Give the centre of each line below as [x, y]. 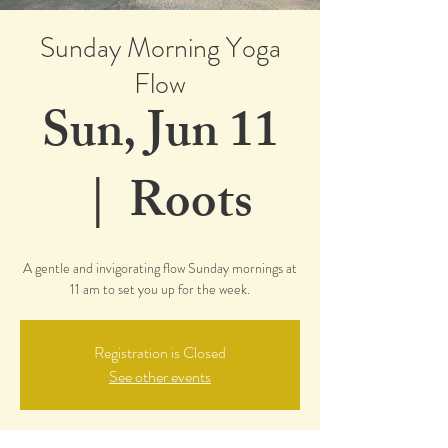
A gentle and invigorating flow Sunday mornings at [160, 268]
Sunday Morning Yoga [160, 48]
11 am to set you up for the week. [160, 289]
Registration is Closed [160, 352]
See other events [160, 376]
